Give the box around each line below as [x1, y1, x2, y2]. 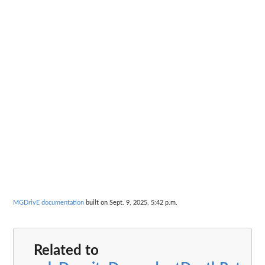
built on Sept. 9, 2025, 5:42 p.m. [84, 199, 177, 206]
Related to [34, 244, 99, 258]
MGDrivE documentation [13, 199, 84, 206]
